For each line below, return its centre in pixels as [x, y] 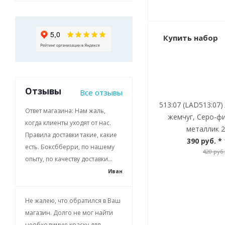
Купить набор [191, 38]
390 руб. [201, 141]
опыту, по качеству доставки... [69, 159]
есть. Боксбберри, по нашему [70, 147]
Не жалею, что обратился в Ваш [73, 201]
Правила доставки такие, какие [71, 135]
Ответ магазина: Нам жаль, [65, 111]
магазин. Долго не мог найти [69, 213]
